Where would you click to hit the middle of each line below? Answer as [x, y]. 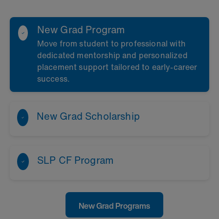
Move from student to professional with [111, 43]
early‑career [175, 67]
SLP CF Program [75, 160]
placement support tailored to [94, 67]
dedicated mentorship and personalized [112, 55]
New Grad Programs [114, 206]
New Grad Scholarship [88, 116]
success [52, 78]
